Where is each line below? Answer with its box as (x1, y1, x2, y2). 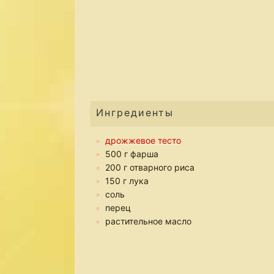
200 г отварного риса (105, 162, 194, 172)
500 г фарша (105, 149, 158, 159)
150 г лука (105, 176, 149, 186)
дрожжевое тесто (105, 135, 181, 146)
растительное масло (105, 216, 191, 226)
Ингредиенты (96, 106, 174, 119)
